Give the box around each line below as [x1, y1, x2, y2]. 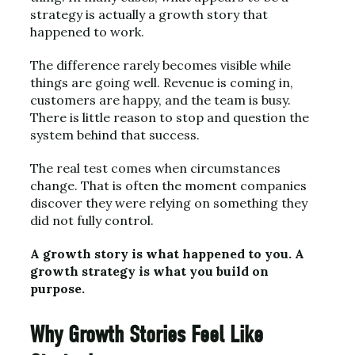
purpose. [30, 281, 85, 296]
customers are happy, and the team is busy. [30, 92, 291, 108]
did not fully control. [30, 212, 154, 228]
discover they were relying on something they [30, 195, 307, 211]
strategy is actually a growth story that [30, 6, 268, 22]
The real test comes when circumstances [30, 160, 281, 176]
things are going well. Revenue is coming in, [30, 74, 293, 90]
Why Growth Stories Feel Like [30, 321, 263, 349]
